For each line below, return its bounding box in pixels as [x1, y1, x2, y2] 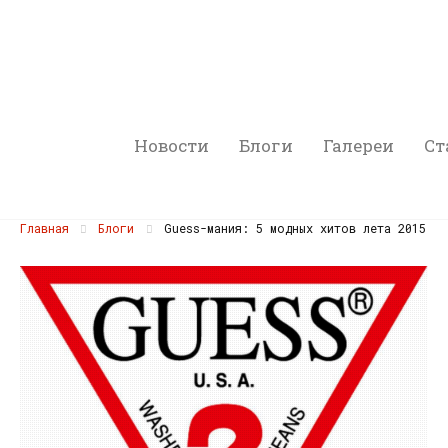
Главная [20, 220, 69, 236]
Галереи [323, 134, 395, 157]
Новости [134, 134, 210, 157]
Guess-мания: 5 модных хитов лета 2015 [156, 220, 426, 236]
